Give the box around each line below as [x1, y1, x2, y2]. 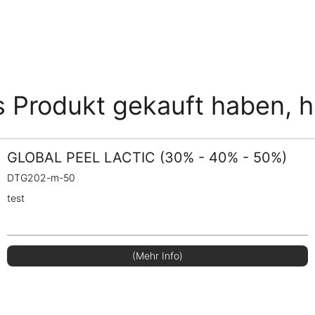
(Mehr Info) [131, 249, 183, 262]
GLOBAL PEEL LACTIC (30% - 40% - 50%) [7, 148, 288, 166]
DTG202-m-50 [7, 171, 76, 184]
